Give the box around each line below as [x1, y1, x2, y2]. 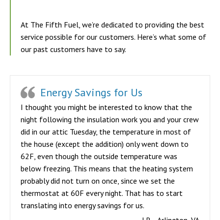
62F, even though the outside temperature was [21, 151, 177, 161]
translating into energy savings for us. [21, 200, 144, 210]
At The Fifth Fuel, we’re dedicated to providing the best [21, 20, 204, 29]
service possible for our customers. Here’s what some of [21, 32, 206, 42]
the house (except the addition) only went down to [21, 139, 189, 149]
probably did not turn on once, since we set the [21, 176, 175, 186]
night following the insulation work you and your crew [21, 114, 199, 124]
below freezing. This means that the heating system [21, 164, 193, 173]
